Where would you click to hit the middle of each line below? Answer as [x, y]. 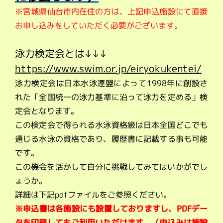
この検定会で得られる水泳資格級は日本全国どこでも [111, 125]
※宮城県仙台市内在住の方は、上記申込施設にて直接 [111, 11]
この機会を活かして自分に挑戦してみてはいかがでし [111, 167]
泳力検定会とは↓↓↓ [61, 53]
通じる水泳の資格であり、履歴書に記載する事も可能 [111, 139]
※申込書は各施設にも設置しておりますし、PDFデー [111, 209]
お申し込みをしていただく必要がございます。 [99, 25]
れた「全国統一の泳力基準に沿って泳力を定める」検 [111, 97]
